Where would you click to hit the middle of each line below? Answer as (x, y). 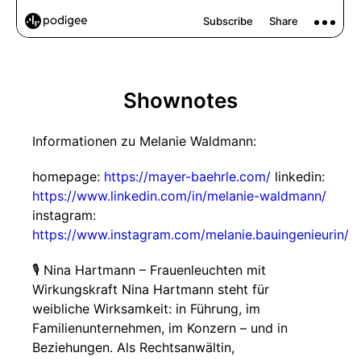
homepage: (68, 176)
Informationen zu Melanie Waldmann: (144, 141)
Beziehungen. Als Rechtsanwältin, (133, 347)
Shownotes (180, 100)
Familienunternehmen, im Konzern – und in (160, 328)
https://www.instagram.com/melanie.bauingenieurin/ (191, 234)
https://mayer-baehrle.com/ (187, 176)
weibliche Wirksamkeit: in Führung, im (146, 309)
